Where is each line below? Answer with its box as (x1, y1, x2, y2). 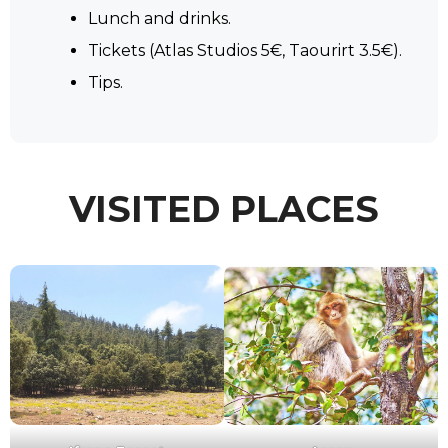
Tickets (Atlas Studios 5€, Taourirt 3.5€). (88, 40, 402, 60)
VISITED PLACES (69, 186, 379, 231)
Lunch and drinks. (88, 8, 231, 28)
